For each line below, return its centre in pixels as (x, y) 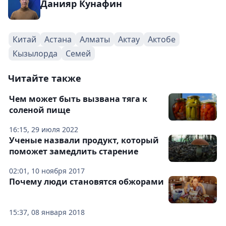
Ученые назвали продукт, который (84, 140)
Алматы (95, 40)
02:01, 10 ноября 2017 (47, 171)
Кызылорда (35, 54)
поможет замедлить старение (74, 152)
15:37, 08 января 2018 (47, 212)
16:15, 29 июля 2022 (44, 130)
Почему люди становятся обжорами (87, 182)
